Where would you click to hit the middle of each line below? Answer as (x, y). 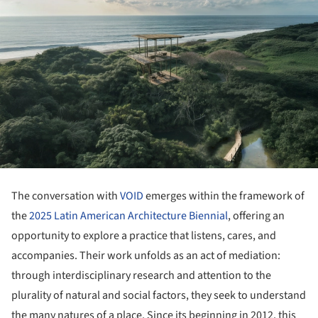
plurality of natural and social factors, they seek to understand (159, 296)
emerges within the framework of (224, 196)
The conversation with (66, 196)
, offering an (256, 216)
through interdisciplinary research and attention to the (141, 276)
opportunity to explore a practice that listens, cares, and (144, 236)
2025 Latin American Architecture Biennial (128, 216)
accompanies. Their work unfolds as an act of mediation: (146, 256)
